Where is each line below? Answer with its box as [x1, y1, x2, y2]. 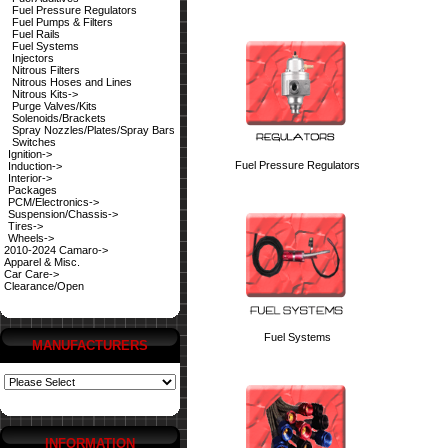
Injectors [12, 52, 54, 64]
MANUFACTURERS [32, 338, 148, 353]
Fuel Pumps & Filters [12, 16, 113, 28]
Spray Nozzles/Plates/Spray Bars [12, 124, 175, 136]
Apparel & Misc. [4, 256, 80, 268]
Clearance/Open [4, 280, 84, 292]
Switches [12, 136, 56, 148]
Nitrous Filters [12, 64, 80, 76]
